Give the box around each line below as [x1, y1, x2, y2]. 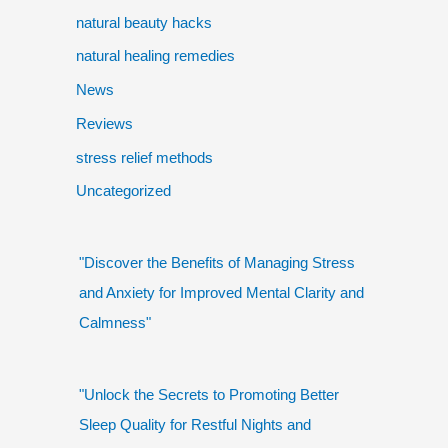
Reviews [76, 114, 133, 132]
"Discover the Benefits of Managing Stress [79, 254, 355, 272]
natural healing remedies [76, 47, 235, 65]
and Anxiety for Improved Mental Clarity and [79, 284, 364, 302]
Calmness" [79, 314, 151, 332]
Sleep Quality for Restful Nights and [79, 416, 311, 434]
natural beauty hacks [76, 13, 212, 31]
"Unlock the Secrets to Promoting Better [79, 386, 339, 404]
